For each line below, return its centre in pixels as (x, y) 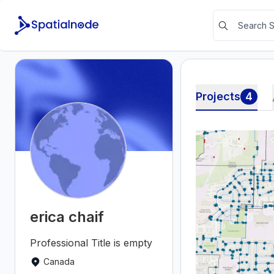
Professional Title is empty (91, 243)
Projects (218, 96)
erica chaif (67, 217)
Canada (59, 261)
